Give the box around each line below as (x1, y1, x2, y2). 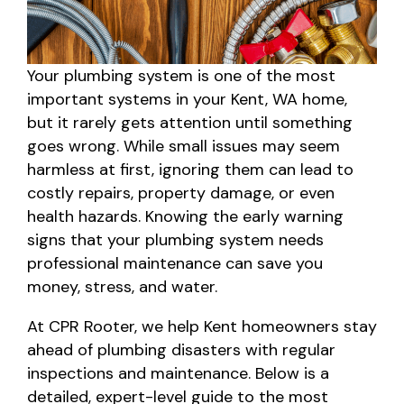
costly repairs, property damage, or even (27, 182, 335, 205)
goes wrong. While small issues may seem (27, 135, 340, 158)
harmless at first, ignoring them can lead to (27, 159, 353, 181)
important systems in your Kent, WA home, (27, 88, 347, 111)
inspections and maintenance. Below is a (27, 363, 329, 385)
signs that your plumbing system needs (27, 229, 324, 252)
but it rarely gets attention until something (27, 112, 353, 134)
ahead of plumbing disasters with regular (27, 339, 335, 362)
